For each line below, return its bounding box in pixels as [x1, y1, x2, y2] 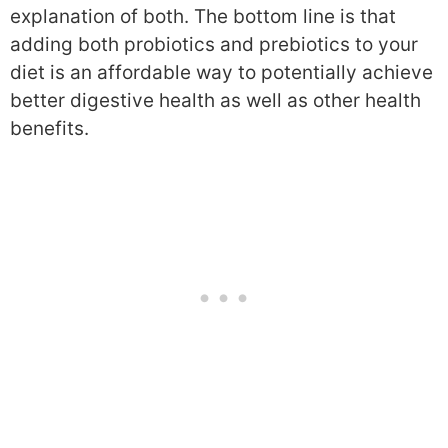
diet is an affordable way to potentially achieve [10, 60, 433, 84]
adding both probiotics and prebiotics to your [10, 32, 418, 56]
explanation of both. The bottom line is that [10, 4, 396, 28]
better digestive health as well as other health [10, 88, 421, 112]
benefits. [10, 116, 89, 140]
